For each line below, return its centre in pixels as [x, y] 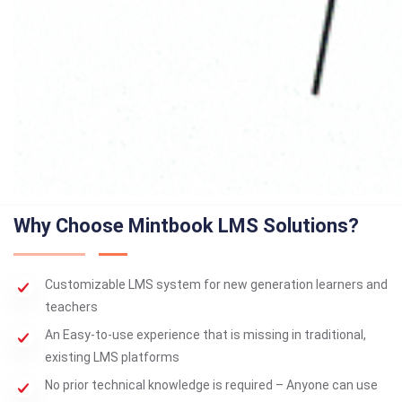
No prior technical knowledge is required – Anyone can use [211, 385]
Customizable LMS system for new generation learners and [216, 284]
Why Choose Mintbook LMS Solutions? [186, 226]
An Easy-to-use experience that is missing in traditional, [205, 335]
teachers [71, 307]
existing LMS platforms [112, 357]
